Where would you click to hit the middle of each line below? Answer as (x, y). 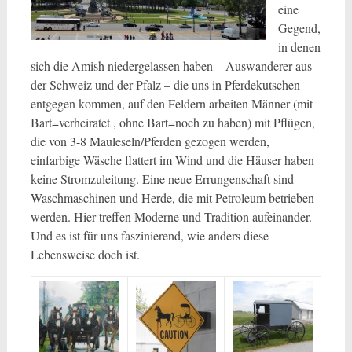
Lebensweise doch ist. (85, 254)
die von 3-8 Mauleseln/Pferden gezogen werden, (150, 141)
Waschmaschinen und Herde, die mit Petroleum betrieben (172, 198)
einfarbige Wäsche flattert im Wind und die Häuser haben (172, 160)
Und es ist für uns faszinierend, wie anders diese (149, 235)
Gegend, (299, 28)
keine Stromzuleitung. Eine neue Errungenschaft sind (162, 179)
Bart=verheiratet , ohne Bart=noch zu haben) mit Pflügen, (172, 122)
